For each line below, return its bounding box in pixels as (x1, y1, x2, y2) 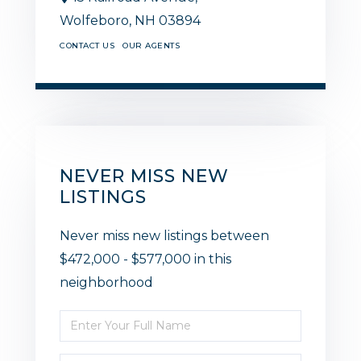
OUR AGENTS (122, 39, 180, 51)
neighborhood (60, 274, 153, 290)
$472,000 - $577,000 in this (60, 251, 231, 267)
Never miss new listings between (60, 227, 269, 243)
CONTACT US (60, 39, 114, 51)
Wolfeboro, (60, 12, 135, 28)
